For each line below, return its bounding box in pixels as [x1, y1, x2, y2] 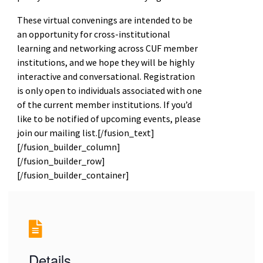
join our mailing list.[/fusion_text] [16, 126, 154, 139]
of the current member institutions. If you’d [16, 98, 192, 110]
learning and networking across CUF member [16, 42, 198, 54]
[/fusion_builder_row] [16, 154, 105, 167]
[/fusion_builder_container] [16, 168, 129, 181]
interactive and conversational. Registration [16, 70, 195, 82]
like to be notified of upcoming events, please [16, 112, 201, 124]
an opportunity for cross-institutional [16, 28, 170, 40]
